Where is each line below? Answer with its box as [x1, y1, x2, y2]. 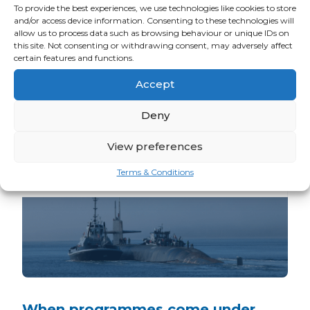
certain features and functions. [14, 52, 134, 63]
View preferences [107, 140, 203, 153]
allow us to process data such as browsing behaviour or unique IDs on [14, 27, 289, 38]
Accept [136, 77, 174, 91]
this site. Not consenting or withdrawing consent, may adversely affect [14, 39, 293, 51]
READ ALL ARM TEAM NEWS [22, 33, 147, 44]
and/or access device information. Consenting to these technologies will [14, 15, 294, 26]
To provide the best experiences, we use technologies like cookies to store [14, 2, 296, 13]
